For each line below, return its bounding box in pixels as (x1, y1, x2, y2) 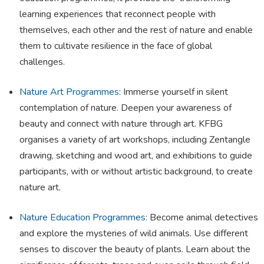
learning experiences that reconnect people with (19, 8, 216, 21)
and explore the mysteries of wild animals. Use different (19, 227, 248, 240)
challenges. (19, 55, 65, 69)
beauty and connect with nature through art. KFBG (19, 117, 223, 131)
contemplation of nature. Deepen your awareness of (19, 101, 232, 115)
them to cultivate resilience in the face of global (19, 39, 212, 53)
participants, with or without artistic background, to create (19, 165, 253, 179)
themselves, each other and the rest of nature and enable (19, 24, 253, 37)
